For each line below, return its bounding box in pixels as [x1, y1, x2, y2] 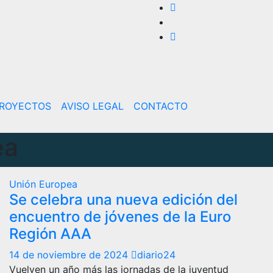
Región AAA [9, 224, 91, 243]
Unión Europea [9, 177, 77, 190]
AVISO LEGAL [60, 99, 124, 112]
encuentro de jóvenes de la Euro [9, 207, 231, 225]
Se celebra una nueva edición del [9, 190, 238, 208]
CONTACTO [133, 99, 188, 112]
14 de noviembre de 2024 [9, 248, 131, 261]
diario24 [137, 248, 175, 261]
